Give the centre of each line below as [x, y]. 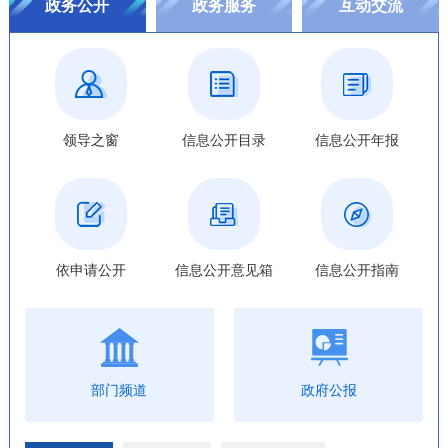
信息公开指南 [356, 269]
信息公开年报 [356, 139]
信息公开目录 [223, 139]
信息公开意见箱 [223, 269]
